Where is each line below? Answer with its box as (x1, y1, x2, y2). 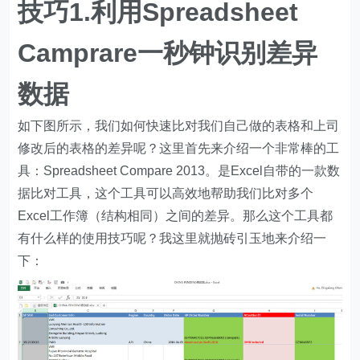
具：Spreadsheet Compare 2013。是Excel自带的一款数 (18, 164, 341, 178)
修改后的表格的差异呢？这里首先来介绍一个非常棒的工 (18, 141, 340, 155)
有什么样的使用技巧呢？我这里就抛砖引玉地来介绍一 (18, 231, 327, 245)
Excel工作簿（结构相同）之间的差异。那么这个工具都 (18, 209, 333, 223)
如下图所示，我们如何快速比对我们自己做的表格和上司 (18, 119, 340, 133)
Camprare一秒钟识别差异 (18, 39, 318, 67)
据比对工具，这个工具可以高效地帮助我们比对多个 (18, 186, 314, 200)
